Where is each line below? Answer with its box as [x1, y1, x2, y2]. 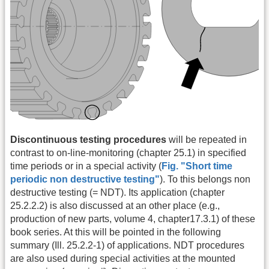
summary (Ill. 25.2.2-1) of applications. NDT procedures [10, 240, 244, 250]
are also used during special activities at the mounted [10, 253, 235, 264]
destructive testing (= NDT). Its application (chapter [10, 187, 225, 198]
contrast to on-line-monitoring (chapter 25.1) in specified [10, 147, 246, 158]
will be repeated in [169, 134, 247, 145]
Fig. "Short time [162, 160, 232, 171]
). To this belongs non [160, 174, 250, 184]
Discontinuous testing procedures [10, 134, 169, 145]
